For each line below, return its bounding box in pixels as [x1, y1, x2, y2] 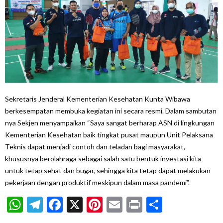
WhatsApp [23, 194, 97, 214]
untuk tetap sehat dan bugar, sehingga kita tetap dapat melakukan [5, 166, 211, 175]
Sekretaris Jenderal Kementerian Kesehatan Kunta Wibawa [5, 94, 190, 103]
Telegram [43, 194, 107, 214]
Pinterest [103, 194, 166, 214]
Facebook [63, 194, 128, 214]
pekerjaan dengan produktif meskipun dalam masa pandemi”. [5, 178, 190, 187]
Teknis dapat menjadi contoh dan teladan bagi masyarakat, [5, 142, 185, 151]
